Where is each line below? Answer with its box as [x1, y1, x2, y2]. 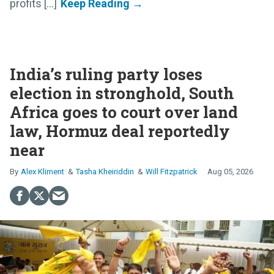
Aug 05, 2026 [207, 166, 253, 176]
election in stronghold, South [10, 82, 234, 103]
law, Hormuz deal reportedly [10, 120, 230, 141]
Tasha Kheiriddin [76, 166, 134, 176]
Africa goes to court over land [10, 101, 238, 122]
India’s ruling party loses [10, 63, 202, 84]
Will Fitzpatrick [146, 166, 198, 176]
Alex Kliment [21, 166, 64, 176]
